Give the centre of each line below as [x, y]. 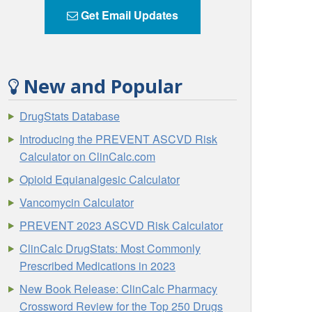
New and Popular [101, 86]
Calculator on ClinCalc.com [88, 157]
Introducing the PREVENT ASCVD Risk [119, 139]
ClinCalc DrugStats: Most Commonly [110, 249]
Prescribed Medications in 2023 [98, 266]
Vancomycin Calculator [77, 203]
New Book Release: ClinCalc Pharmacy [119, 289]
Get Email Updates [128, 15]
